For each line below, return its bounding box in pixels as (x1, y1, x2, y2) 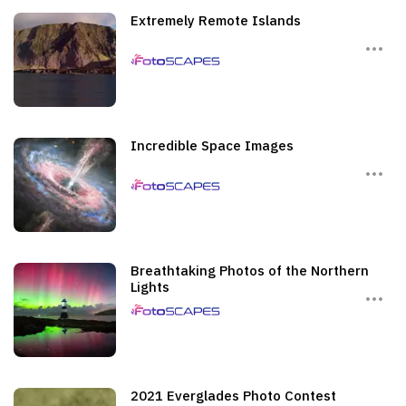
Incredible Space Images (130, 137, 294, 154)
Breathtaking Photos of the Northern (130, 262, 369, 279)
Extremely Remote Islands (130, 12, 301, 29)
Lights (130, 278, 169, 295)
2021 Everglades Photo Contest (130, 387, 336, 404)
